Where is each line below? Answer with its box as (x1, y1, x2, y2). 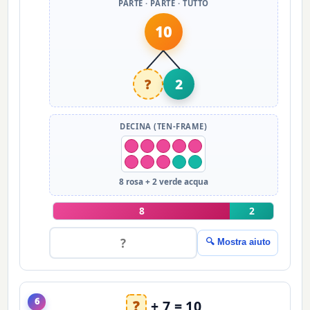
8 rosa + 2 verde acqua (118, 176, 208, 188)
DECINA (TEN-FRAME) (120, 120, 208, 131)
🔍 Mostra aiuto (205, 237, 271, 248)
